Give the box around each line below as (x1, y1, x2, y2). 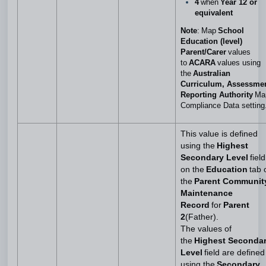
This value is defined (180, 129, 258, 138)
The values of (180, 224, 232, 233)
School (218, 26, 244, 35)
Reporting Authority (180, 90, 255, 99)
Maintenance (180, 189, 233, 198)
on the (180, 165, 206, 174)
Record (180, 201, 210, 210)
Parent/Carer (180, 47, 228, 56)
